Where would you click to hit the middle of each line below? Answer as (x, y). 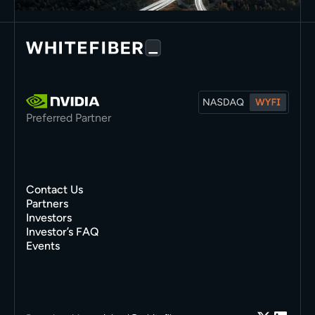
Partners (47, 204)
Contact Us (54, 190)
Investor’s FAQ (62, 232)
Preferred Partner (68, 118)
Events (43, 246)
